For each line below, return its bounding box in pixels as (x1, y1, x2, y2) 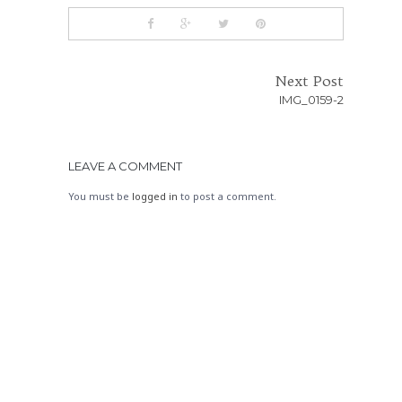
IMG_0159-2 (279, 92, 344, 108)
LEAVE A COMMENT (68, 158, 182, 173)
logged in (132, 188, 178, 203)
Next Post (275, 72, 344, 91)
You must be (68, 188, 132, 203)
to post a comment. (178, 188, 276, 203)
